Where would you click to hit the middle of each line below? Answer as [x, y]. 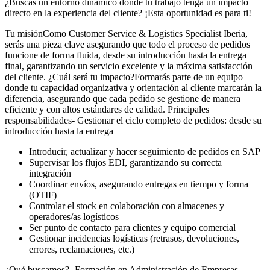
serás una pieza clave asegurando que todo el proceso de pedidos [127, 45]
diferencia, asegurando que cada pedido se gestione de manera [123, 99]
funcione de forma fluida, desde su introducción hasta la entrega [126, 55]
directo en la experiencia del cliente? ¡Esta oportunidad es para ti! [128, 13]
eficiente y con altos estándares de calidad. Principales [107, 110]
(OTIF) [43, 195]
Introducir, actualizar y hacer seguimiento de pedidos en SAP [145, 152]
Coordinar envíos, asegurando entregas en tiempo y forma [139, 184]
